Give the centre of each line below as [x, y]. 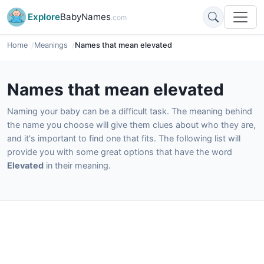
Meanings [51, 45]
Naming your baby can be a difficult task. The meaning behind [130, 111]
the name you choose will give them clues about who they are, [131, 125]
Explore [44, 17]
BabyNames [85, 17]
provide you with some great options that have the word [120, 152]
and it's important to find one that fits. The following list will [124, 138]
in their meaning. [77, 165]
